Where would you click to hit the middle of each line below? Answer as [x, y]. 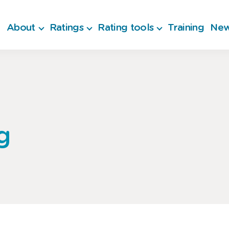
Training [186, 28]
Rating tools [126, 28]
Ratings [66, 28]
